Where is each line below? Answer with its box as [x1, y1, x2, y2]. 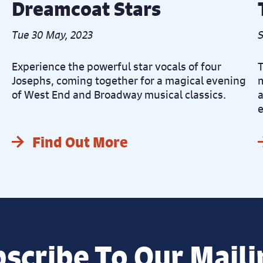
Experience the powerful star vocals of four [12, 59, 222, 74]
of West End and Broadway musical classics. [12, 87, 227, 102]
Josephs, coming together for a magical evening [12, 73, 247, 88]
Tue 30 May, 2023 [12, 28, 93, 42]
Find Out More [32, 133, 129, 152]
